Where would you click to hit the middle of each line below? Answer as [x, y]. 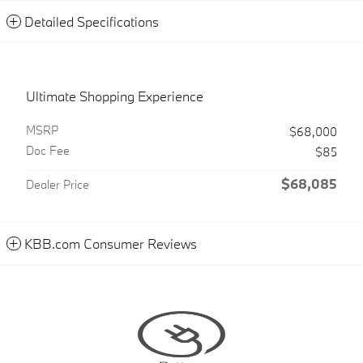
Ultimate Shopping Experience [115, 96]
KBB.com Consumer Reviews [111, 243]
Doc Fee [48, 150]
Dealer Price [58, 184]
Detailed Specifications [92, 21]
